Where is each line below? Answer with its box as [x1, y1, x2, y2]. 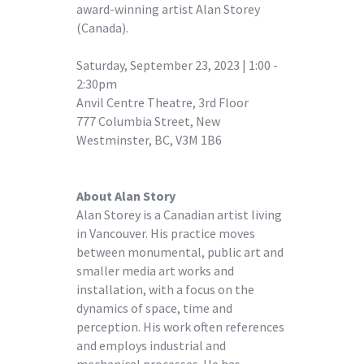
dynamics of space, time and [76, 299, 232, 316]
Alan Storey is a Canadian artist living [76, 206, 282, 223]
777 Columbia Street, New [76, 112, 220, 129]
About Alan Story [76, 187, 175, 204]
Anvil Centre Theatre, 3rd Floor [76, 93, 249, 110]
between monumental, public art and [76, 243, 284, 260]
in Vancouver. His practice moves [76, 224, 255, 241]
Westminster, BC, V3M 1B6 [76, 131, 222, 148]
